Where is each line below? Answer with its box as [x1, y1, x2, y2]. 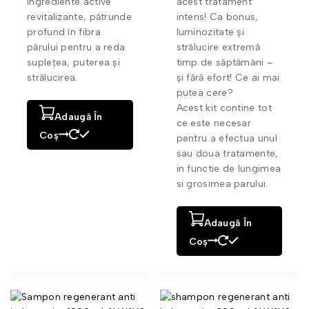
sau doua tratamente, [176, 147, 279, 159]
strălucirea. [27, 71, 78, 83]
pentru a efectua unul [176, 132, 277, 144]
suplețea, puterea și [27, 56, 120, 68]
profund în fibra [27, 26, 101, 38]
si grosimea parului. [176, 177, 268, 190]
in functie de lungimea [176, 162, 281, 175]
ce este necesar [176, 117, 252, 129]
